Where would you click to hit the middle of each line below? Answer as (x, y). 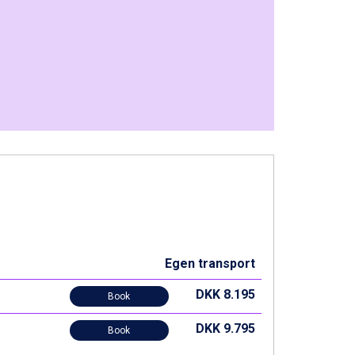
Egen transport (210, 263)
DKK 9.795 (225, 328)
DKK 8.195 (225, 294)
